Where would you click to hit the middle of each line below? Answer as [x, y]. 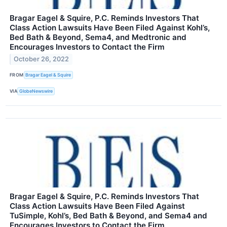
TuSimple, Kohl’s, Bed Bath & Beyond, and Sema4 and [108, 215]
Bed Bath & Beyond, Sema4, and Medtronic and [98, 37]
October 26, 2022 [42, 59]
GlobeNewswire [36, 91]
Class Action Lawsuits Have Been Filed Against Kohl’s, [110, 27]
